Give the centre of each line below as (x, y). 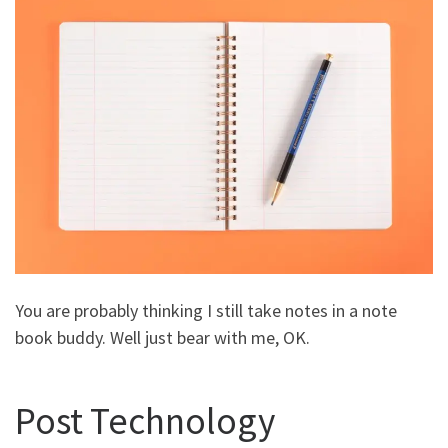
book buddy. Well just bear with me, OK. (164, 338)
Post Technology (145, 420)
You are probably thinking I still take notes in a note (206, 311)
